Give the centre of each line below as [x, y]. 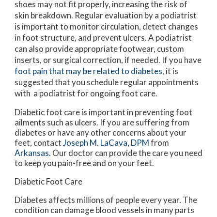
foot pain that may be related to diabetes [88, 71]
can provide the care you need [148, 153]
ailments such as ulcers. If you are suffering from [102, 123]
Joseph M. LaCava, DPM [106, 143]
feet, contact [39, 143]
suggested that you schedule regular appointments [107, 82]
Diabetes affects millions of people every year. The [106, 200]
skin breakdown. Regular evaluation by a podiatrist [106, 15]
